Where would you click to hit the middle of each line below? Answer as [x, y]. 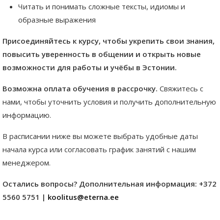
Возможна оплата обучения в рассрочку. [81, 89]
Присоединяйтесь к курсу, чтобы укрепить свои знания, [109, 41]
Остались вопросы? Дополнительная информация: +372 [110, 184]
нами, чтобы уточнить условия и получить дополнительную [109, 102]
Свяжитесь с [181, 89]
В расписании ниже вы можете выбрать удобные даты [100, 136]
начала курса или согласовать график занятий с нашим [99, 150]
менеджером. [27, 163]
